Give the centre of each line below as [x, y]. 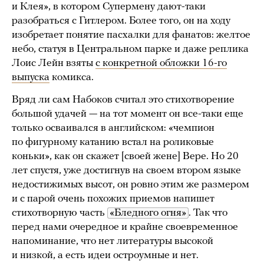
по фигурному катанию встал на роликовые [113, 142]
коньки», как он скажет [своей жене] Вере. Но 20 [125, 156]
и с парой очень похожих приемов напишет [113, 199]
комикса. [72, 77]
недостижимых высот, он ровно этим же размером [131, 184]
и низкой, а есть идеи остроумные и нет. [105, 255]
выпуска [31, 77]
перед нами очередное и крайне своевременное [125, 227]
